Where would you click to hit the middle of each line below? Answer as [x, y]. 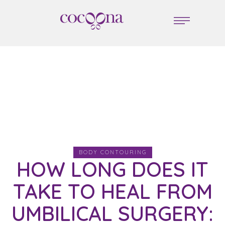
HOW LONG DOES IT [113, 169]
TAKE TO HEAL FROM [113, 191]
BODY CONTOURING [113, 152]
